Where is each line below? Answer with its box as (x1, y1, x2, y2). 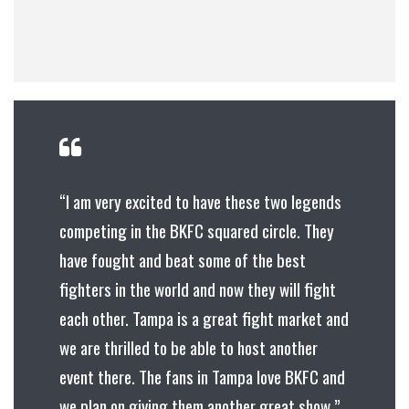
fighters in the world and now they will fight (59, 276, 336, 302)
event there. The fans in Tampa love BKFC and (59, 363, 345, 390)
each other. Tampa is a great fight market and (59, 305, 349, 331)
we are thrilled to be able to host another (59, 334, 318, 361)
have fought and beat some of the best (59, 246, 306, 273)
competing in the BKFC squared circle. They (59, 217, 334, 244)
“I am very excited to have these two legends (59, 188, 341, 215)
